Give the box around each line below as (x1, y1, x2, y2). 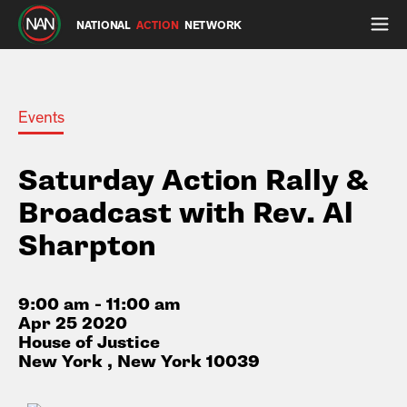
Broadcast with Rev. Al (18, 196, 353, 232)
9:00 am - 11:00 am (18, 294, 181, 315)
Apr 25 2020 (18, 313, 127, 334)
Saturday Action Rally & (18, 164, 369, 199)
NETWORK (184, 19, 242, 32)
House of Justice (18, 333, 160, 353)
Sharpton (18, 229, 156, 264)
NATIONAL (76, 19, 132, 32)
